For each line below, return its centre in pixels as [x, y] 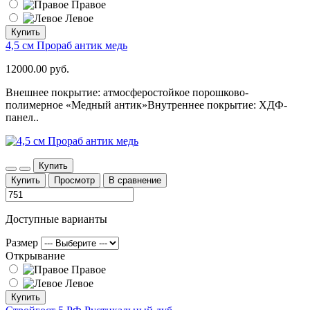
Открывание [35, 255]
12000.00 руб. [37, 69]
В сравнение [135, 180]
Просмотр [74, 180]
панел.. [22, 117]
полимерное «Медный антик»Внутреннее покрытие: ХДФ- [146, 104]
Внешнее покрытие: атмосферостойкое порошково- [127, 92]
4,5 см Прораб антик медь [66, 45]
